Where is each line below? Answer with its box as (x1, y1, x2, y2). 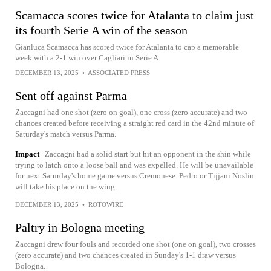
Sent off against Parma (15, 89, 127, 102)
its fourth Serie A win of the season (15, 24, 188, 37)
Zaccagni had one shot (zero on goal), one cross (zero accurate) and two (15, 108, 247, 117)
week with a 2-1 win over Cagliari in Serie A (15, 53, 158, 62)
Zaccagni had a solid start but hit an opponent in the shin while (45, 149, 251, 158)
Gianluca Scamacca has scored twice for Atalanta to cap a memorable (15, 42, 239, 51)
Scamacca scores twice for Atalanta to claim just (15, 8, 254, 22)
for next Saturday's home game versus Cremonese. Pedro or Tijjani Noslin (15, 171, 254, 180)
